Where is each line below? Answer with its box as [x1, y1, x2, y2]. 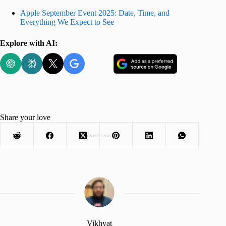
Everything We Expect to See [20, 17, 114, 26]
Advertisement [82, 132, 117, 139]
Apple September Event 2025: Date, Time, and [20, 8, 169, 17]
